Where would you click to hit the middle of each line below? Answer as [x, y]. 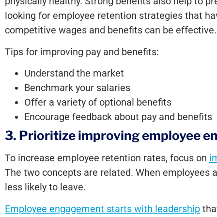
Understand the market [74, 73]
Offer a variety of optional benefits [98, 102]
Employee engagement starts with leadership [102, 209]
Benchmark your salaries [77, 88]
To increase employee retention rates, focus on [107, 158]
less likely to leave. [45, 187]
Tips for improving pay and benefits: [82, 52]
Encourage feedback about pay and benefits [118, 117]
